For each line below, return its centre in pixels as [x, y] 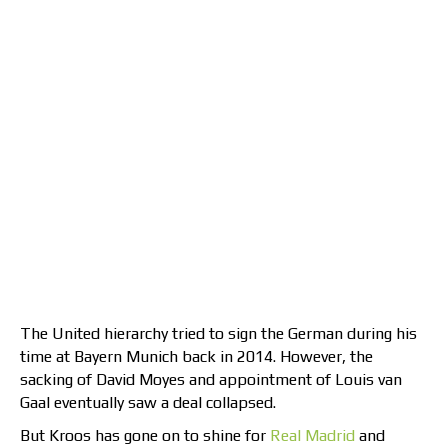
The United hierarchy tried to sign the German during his [218, 333]
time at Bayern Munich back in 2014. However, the [196, 356]
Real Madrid [312, 435]
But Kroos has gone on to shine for [145, 435]
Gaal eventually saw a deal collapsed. [148, 402]
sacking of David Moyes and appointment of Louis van [211, 379]
